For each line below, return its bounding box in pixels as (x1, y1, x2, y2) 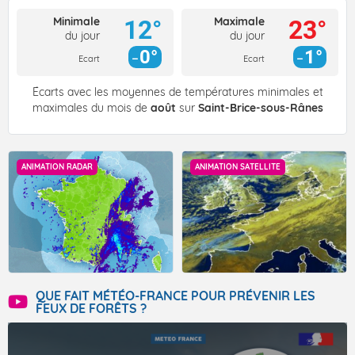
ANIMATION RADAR (21, 162, 93, 173)
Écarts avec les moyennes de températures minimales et (32, 85, 323, 100)
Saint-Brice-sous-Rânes (197, 101, 323, 116)
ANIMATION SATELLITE (195, 162, 281, 173)
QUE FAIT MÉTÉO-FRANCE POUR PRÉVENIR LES (36, 288, 315, 304)
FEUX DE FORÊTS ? (36, 300, 147, 317)
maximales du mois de (32, 101, 151, 116)
